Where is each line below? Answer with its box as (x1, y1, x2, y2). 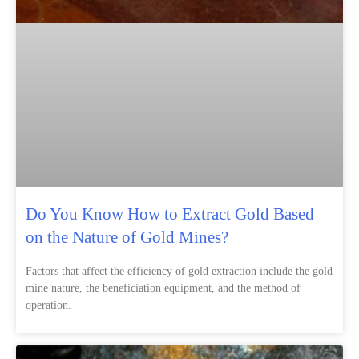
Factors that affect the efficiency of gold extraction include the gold (26, 264, 333, 277)
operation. (26, 298, 71, 311)
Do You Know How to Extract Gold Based (26, 204, 314, 224)
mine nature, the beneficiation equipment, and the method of (26, 281, 301, 294)
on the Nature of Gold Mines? (26, 227, 228, 247)
